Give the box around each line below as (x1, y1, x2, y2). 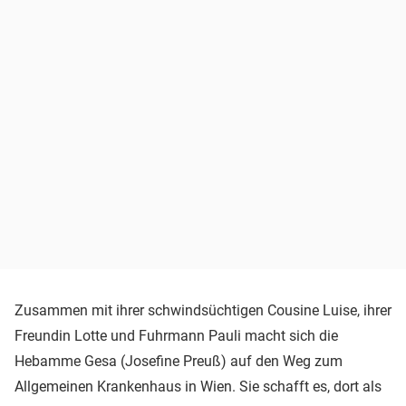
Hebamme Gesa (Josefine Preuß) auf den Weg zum (14, 353, 343, 371)
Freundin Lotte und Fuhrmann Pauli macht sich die (14, 327, 338, 345)
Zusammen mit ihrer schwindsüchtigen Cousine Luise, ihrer (14, 302, 391, 320)
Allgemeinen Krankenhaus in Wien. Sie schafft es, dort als (14, 378, 382, 396)
